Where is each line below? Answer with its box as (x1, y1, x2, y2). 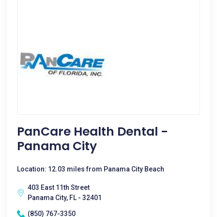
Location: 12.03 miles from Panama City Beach (17, 165, 164, 173)
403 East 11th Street (28, 184, 90, 191)
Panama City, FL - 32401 (28, 194, 102, 201)
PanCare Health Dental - (17, 123, 168, 140)
